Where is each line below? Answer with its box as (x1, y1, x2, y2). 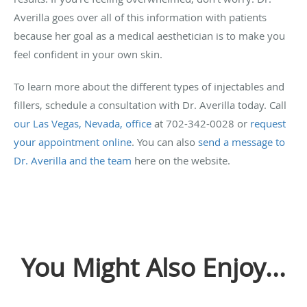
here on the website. (132, 153, 230, 168)
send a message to (198, 135, 285, 149)
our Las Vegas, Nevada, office (14, 116, 151, 131)
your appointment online (14, 135, 132, 149)
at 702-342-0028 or (151, 116, 250, 131)
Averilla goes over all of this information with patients (14, 10, 267, 25)
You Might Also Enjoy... (21, 250, 286, 285)
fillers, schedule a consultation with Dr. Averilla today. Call (14, 98, 286, 112)
